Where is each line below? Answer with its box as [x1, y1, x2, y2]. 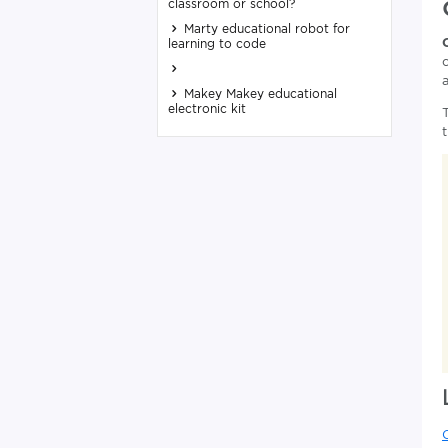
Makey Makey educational [180, 86, 337, 101]
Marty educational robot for [180, 21, 350, 36]
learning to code [168, 36, 266, 51]
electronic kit [168, 101, 246, 116]
